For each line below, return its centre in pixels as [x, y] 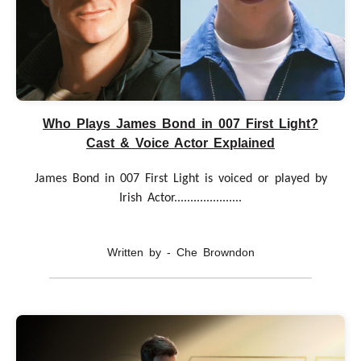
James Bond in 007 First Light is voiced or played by [180, 178]
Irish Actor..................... [180, 198]
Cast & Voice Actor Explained [180, 143]
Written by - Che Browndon [180, 252]
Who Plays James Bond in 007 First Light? [180, 123]
